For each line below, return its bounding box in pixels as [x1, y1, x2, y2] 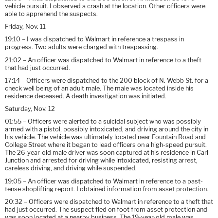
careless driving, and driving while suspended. [5, 164, 137, 172]
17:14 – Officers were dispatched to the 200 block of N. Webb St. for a [5, 76, 208, 84]
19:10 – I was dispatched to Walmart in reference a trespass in [5, 36, 184, 43]
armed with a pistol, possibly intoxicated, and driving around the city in [5, 126, 208, 133]
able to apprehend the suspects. [5, 10, 98, 18]
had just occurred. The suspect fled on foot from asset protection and [5, 205, 207, 213]
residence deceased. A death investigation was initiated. [5, 92, 166, 100]
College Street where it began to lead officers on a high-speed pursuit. [5, 141, 207, 149]
